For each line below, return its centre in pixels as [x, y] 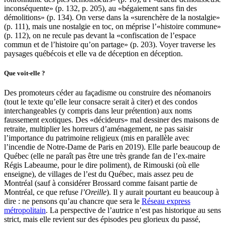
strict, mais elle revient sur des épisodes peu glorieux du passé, [102, 219]
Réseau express [166, 201]
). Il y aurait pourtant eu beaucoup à [163, 192]
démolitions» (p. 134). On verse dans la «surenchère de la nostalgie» [112, 17]
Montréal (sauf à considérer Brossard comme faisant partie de [101, 183]
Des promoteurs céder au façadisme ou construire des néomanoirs [107, 92]
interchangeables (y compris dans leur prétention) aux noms [98, 110]
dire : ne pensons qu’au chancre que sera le [73, 201]
